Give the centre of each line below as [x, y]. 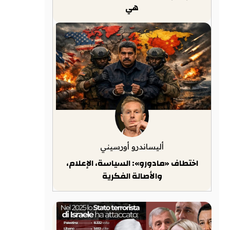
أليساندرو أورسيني [132, 147]
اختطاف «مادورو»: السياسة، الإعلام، [132, 163]
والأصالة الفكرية [132, 176]
